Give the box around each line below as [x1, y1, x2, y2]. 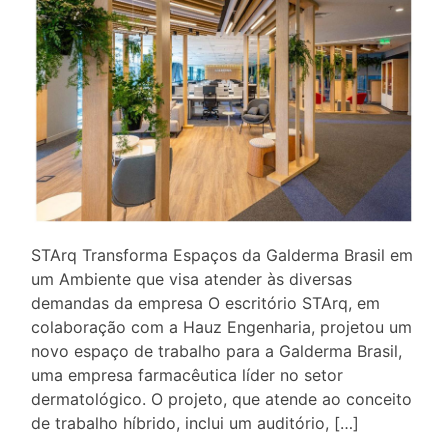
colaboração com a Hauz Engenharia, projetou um [31, 316, 412, 337]
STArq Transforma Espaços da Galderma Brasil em [31, 244, 413, 265]
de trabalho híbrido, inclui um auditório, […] [31, 412, 359, 433]
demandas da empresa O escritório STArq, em [31, 292, 380, 313]
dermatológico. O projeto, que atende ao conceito [31, 388, 412, 409]
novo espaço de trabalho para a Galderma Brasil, [31, 340, 402, 361]
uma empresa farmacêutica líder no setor [31, 364, 343, 385]
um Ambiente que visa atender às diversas [31, 268, 352, 289]
